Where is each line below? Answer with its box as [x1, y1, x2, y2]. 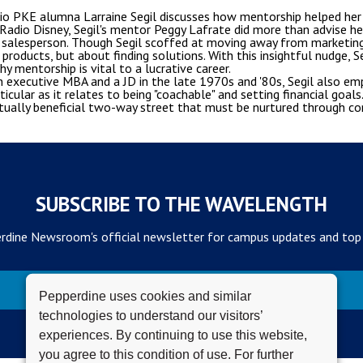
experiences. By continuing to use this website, [39, 327, 307, 342]
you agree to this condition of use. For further [39, 347, 293, 361]
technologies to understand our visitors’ [39, 308, 263, 322]
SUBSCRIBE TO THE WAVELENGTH [36, 191, 327, 217]
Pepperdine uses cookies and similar [39, 288, 251, 303]
